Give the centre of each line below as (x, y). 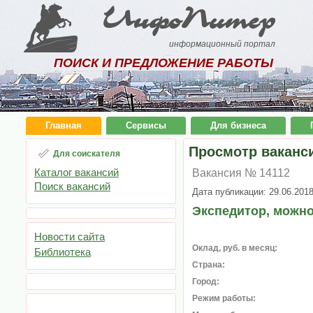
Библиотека (63, 252)
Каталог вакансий (77, 172)
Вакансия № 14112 (241, 173)
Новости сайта (70, 236)
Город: (206, 282)
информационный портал (223, 44)
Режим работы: (224, 298)
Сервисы (146, 125)
